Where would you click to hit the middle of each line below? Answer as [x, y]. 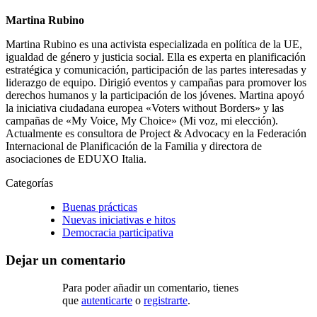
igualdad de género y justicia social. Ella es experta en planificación [156, 57]
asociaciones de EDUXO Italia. [76, 159]
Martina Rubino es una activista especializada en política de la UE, [154, 45]
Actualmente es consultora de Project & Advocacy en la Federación [156, 134]
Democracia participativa [118, 233]
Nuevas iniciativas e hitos [119, 220]
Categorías [29, 183]
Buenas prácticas [100, 207]
